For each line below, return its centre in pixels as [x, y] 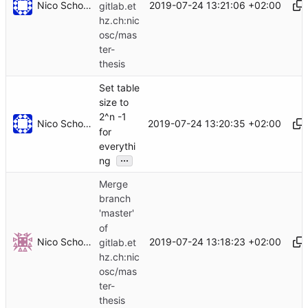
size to [114, 102]
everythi [117, 146]
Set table [119, 88]
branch [115, 199]
